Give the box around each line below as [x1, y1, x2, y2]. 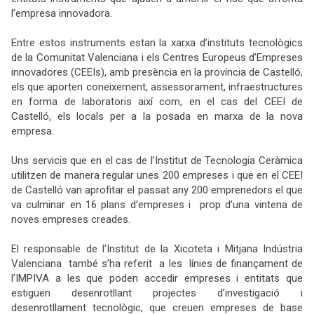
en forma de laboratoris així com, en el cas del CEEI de [11, 95, 303, 108]
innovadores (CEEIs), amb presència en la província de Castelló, [11, 66, 303, 78]
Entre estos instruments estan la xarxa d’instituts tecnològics [11, 36, 303, 49]
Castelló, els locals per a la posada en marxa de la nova [11, 110, 303, 123]
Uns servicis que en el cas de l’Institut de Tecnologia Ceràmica [11, 154, 303, 167]
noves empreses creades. [11, 213, 133, 226]
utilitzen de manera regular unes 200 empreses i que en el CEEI [11, 169, 303, 182]
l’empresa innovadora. [11, 7, 115, 20]
